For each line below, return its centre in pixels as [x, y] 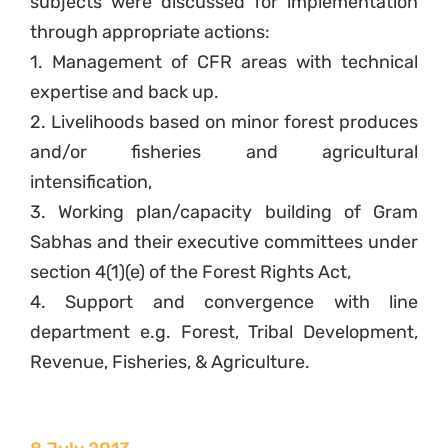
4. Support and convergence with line [224, 302]
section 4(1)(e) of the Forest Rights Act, [190, 272]
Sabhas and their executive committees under [224, 242]
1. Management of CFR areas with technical [224, 62]
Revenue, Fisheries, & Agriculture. [170, 362]
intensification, [91, 182]
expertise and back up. [124, 92]
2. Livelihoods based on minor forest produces [224, 122]
